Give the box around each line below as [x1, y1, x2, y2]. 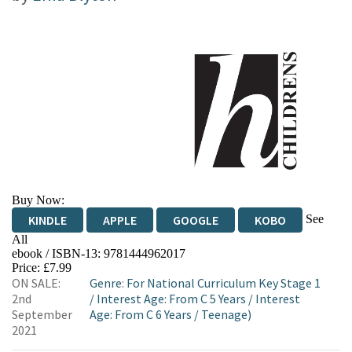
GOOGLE [173, 212, 218, 228]
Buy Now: [12, 193, 64, 207]
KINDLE [28, 212, 67, 228]
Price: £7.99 [12, 261, 71, 274]
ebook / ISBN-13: [12, 247, 104, 260]
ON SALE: [12, 275, 60, 291]
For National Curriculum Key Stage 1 [126, 275, 321, 291]
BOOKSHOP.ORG [136, 251, 223, 267]
